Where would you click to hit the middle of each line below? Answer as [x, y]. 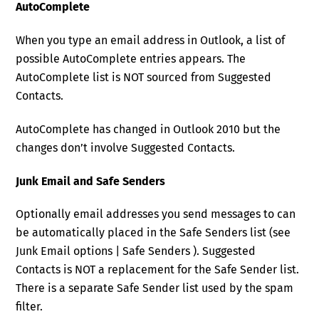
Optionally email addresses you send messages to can [156, 214]
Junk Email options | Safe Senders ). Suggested [136, 251]
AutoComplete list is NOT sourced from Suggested [144, 77]
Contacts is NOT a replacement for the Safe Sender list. [158, 270]
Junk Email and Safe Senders [91, 181]
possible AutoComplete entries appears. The [131, 58]
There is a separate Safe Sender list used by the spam [155, 288]
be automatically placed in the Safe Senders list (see [153, 233]
